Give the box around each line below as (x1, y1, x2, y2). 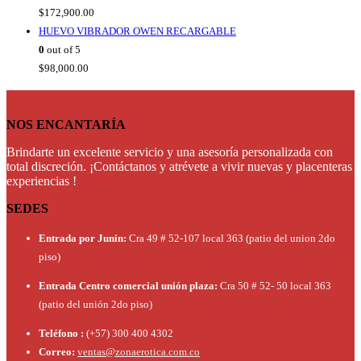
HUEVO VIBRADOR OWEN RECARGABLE (39, 25, 236, 38)
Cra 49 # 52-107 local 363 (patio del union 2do (129, 232, 335, 245)
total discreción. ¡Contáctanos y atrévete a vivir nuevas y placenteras (6, 160, 352, 174)
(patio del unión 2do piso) (39, 298, 152, 311)
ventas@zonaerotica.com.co (77, 346, 200, 359)
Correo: (39, 346, 75, 359)
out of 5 (44, 44, 81, 56)
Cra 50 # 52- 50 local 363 (220, 280, 331, 293)
